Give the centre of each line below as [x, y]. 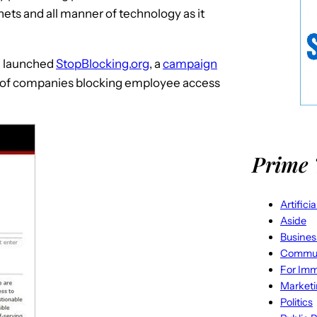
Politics [296, 302]
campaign [190, 63]
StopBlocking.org [103, 63]
